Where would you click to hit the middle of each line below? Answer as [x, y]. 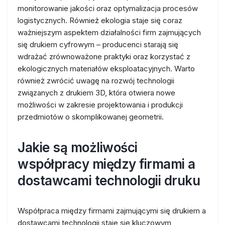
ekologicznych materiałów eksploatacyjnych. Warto [106, 69]
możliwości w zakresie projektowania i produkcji [100, 105]
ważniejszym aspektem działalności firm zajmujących [109, 32]
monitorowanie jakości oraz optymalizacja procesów [108, 8]
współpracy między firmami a [106, 164]
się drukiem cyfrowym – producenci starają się [98, 44]
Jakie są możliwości [78, 147]
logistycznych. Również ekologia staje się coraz [100, 20]
